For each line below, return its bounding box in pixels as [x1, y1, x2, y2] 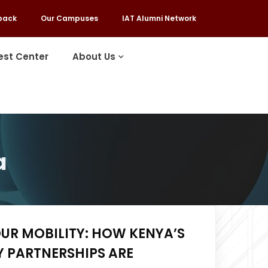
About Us [72, 50, 116, 63]
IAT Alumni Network [121, 13, 196, 23]
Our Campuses [40, 13, 98, 23]
